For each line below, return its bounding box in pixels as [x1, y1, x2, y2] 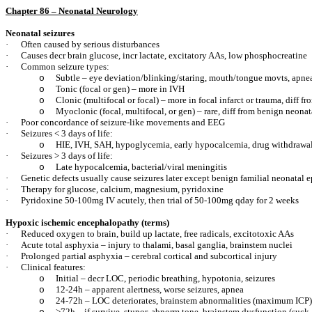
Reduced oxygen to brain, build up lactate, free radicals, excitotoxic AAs [21, 228, 294, 239]
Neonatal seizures [6, 28, 75, 38]
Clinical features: [21, 262, 86, 272]
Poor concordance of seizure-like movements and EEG [21, 117, 225, 127]
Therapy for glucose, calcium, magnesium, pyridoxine [21, 184, 224, 194]
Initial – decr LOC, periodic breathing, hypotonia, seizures [56, 273, 275, 283]
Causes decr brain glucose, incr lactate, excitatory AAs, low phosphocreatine [21, 50, 307, 61]
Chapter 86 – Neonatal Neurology [6, 6, 138, 16]
